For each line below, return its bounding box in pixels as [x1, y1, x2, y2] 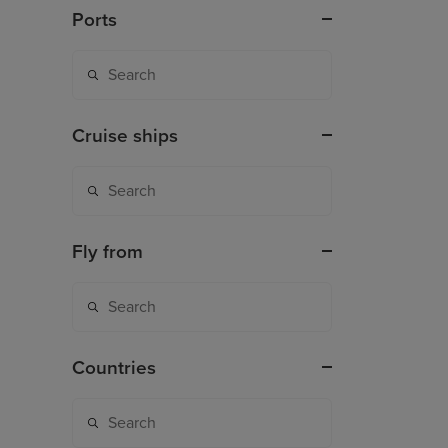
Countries [72, 357, 156, 380]
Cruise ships [72, 125, 178, 148]
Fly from [72, 241, 143, 264]
